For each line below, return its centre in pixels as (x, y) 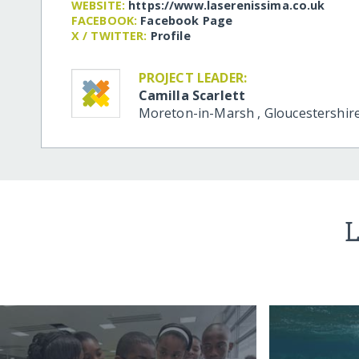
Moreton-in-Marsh (198, 113)
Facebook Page (187, 20)
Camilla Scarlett (192, 95)
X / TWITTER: (109, 35)
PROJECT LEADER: (193, 77)
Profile (170, 35)
